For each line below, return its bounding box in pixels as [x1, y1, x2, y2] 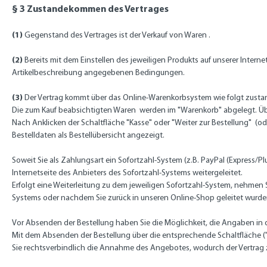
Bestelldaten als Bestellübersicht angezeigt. [12, 130, 164, 140]
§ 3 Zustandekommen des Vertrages [12, 2, 169, 14]
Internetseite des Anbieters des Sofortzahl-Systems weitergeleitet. [12, 167, 243, 178]
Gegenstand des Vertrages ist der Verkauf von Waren [23, 30, 207, 40]
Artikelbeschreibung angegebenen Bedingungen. [12, 67, 185, 77]
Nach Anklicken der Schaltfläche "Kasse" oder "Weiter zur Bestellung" [12, 117, 252, 128]
